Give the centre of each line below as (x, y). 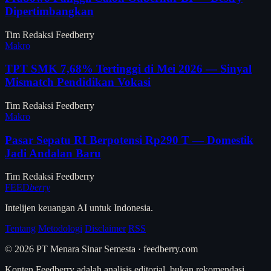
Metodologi (60, 229)
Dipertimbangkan (49, 11)
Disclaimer (105, 229)
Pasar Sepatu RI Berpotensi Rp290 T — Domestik (129, 140)
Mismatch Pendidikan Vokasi (78, 82)
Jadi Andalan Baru (53, 153)
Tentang (20, 229)
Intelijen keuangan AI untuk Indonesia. (79, 208)
